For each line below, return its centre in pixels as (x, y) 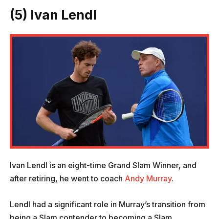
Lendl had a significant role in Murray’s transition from (108, 204)
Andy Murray (147, 178)
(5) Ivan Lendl (53, 15)
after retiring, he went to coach (66, 178)
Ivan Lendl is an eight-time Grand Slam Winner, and (103, 165)
